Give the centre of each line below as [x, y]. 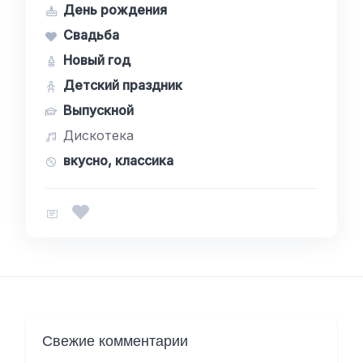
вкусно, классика [118, 160]
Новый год [97, 60]
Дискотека [96, 135]
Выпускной [98, 110]
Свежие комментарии [115, 341]
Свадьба [91, 35]
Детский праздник [123, 85]
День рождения [115, 10]
